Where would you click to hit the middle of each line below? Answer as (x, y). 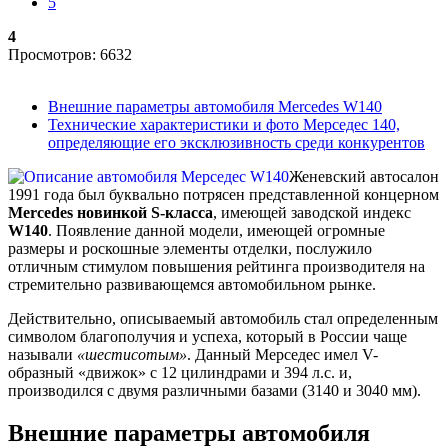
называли (42, 355)
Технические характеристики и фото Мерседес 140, (224, 125)
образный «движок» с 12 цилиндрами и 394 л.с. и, (180, 373)
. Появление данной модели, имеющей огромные (216, 231)
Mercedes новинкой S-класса (110, 213)
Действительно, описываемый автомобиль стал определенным (223, 319)
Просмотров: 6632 (70, 55)
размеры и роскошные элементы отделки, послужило (190, 249)
